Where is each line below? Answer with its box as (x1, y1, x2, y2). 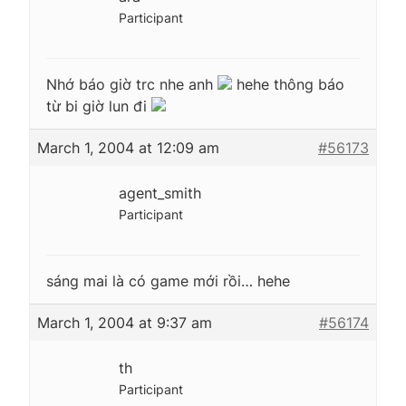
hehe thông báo (232, 74, 344, 93)
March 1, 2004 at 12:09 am (37, 138, 219, 157)
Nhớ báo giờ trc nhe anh (46, 74, 217, 93)
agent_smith (119, 183, 201, 202)
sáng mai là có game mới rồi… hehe (46, 271, 290, 290)
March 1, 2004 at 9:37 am (37, 313, 212, 332)
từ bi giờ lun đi (46, 96, 151, 115)
